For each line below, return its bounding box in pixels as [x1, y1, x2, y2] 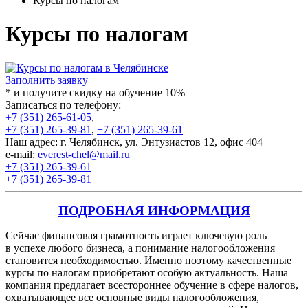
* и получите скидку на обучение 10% [5, 86, 185, 98]
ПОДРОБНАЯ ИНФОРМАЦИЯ [58, 203, 250, 218]
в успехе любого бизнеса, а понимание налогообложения [5, 241, 275, 254]
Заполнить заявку [5, 74, 88, 86]
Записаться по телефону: [5, 98, 121, 111]
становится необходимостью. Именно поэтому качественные [5, 254, 291, 266]
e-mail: [5, 148, 38, 160]
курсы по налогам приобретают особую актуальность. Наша [5, 266, 288, 278]
